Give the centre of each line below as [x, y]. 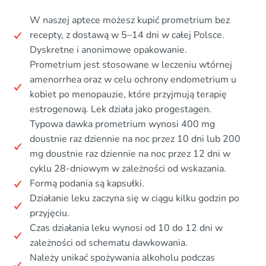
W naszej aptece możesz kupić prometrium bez [130, 20]
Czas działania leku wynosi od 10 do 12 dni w [126, 228]
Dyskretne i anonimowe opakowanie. [108, 50]
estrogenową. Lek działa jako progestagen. [121, 110]
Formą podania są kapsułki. [87, 184]
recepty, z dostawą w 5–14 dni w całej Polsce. [127, 35]
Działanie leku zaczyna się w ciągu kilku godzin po [134, 199]
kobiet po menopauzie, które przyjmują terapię [128, 95]
